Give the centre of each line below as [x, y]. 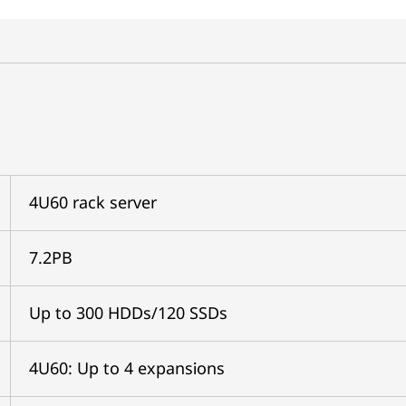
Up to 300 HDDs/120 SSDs [128, 312]
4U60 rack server [92, 202]
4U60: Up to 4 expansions [126, 367]
